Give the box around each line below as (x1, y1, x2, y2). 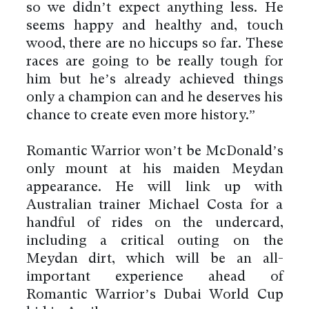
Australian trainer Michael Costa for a (26, 198, 283, 212)
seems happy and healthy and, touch (26, 19, 283, 33)
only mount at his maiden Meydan (26, 162, 283, 177)
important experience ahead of (26, 270, 283, 284)
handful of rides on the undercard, (26, 216, 283, 230)
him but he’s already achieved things (26, 72, 283, 87)
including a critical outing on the (26, 234, 283, 248)
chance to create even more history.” (26, 108, 255, 123)
